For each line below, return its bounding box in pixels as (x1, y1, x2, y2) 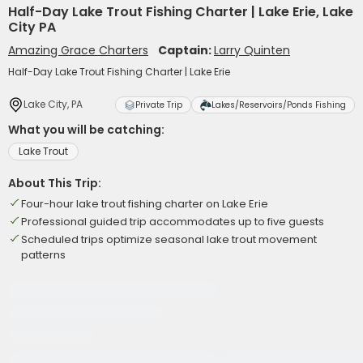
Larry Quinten (214, 42, 290, 58)
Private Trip (135, 99, 182, 111)
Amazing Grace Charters (8, 42, 148, 58)
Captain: (158, 42, 214, 58)
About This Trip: (8, 175, 101, 191)
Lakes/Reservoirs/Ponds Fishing (211, 99, 346, 111)
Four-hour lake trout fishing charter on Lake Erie (21, 196, 268, 211)
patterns (21, 247, 66, 263)
